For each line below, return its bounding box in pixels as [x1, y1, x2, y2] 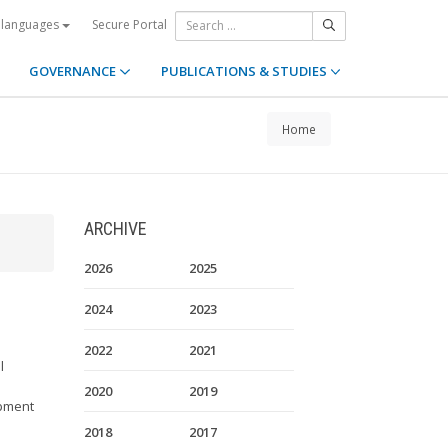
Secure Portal [92, 15, 167, 33]
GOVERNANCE [29, 62, 120, 80]
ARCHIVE [83, 218, 147, 239]
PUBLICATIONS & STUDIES [160, 62, 330, 80]
